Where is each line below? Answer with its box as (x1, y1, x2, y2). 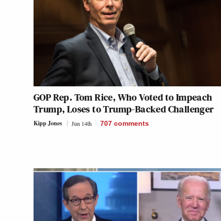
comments (114, 119, 149, 127)
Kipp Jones (34, 118, 62, 127)
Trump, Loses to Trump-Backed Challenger (34, 102, 214, 116)
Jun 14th (72, 119, 92, 127)
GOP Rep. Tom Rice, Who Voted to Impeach (34, 90, 213, 104)
